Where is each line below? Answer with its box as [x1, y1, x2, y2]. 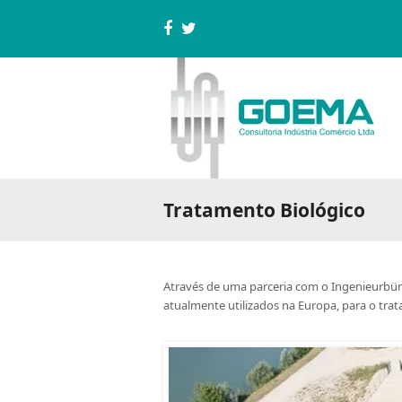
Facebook [166, 24, 240, 47]
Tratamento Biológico [163, 197, 365, 223]
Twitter [188, 24, 241, 47]
